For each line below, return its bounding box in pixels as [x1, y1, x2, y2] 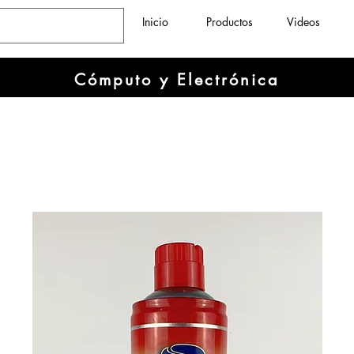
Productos [205, 14, 253, 29]
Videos [287, 14, 320, 29]
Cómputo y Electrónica [74, 70, 280, 90]
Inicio [141, 14, 168, 29]
